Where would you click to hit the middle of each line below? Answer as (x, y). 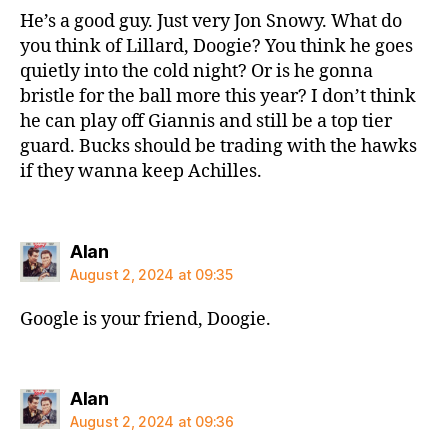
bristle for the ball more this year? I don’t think (218, 96)
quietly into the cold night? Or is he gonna (196, 71)
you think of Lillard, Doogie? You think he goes (216, 46)
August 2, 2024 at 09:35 (151, 274)
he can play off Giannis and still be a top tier (206, 121)
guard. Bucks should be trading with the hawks (218, 146)
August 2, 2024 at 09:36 (152, 421)
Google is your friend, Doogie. (145, 319)
